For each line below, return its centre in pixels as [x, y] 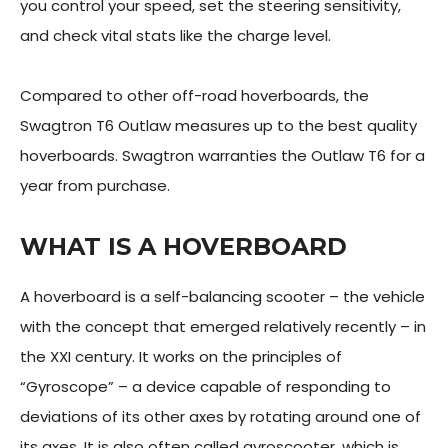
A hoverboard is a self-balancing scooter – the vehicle [222, 296]
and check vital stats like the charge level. [177, 35]
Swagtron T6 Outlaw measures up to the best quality [218, 125]
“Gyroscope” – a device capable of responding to [205, 386]
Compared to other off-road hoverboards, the [194, 95]
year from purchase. [95, 185]
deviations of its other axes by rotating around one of [220, 416]
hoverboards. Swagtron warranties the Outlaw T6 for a [222, 155]
